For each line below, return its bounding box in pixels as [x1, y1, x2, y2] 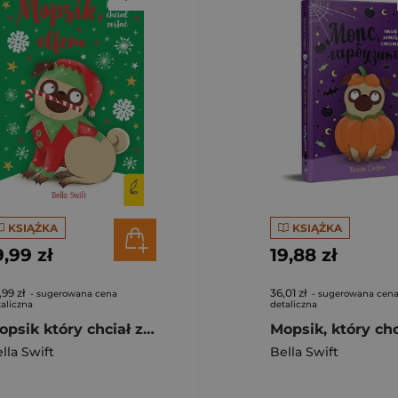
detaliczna [270, 298, 317, 310]
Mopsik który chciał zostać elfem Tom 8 [143, 321, 155, 338]
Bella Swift [270, 344, 338, 360]
